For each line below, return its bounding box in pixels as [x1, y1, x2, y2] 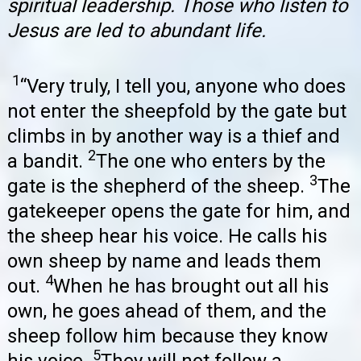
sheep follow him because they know [7, 325, 328, 348]
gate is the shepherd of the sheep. [7, 175, 309, 198]
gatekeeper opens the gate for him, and [7, 200, 351, 223]
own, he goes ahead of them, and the [7, 300, 326, 323]
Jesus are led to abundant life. [7, 19, 266, 42]
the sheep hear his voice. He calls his [7, 225, 327, 248]
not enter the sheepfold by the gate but [7, 100, 346, 123]
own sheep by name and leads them [7, 250, 322, 273]
